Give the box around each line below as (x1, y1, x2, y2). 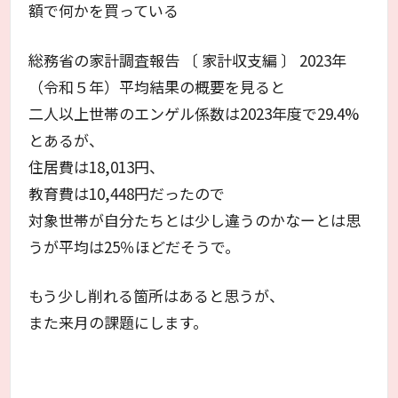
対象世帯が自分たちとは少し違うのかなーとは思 (28, 208, 362, 231)
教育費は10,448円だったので (28, 181, 226, 204)
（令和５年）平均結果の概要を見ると (28, 75, 286, 98)
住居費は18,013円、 (28, 155, 165, 178)
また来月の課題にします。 (28, 311, 209, 334)
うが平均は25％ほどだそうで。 (28, 235, 241, 258)
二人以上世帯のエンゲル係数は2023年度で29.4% (28, 101, 360, 124)
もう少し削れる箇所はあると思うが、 (28, 284, 285, 307)
